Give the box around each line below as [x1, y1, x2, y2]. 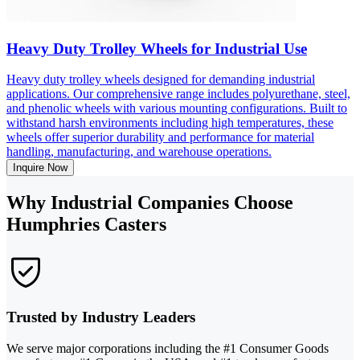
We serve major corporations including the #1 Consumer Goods [6, 341, 329, 355]
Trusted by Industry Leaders [6, 308, 195, 325]
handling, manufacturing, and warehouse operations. [6, 145, 272, 159]
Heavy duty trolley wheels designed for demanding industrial [6, 72, 315, 87]
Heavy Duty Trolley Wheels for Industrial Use [6, 39, 307, 57]
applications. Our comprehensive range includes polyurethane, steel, [6, 87, 350, 101]
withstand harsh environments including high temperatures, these [6, 116, 333, 130]
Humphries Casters [6, 214, 166, 235]
